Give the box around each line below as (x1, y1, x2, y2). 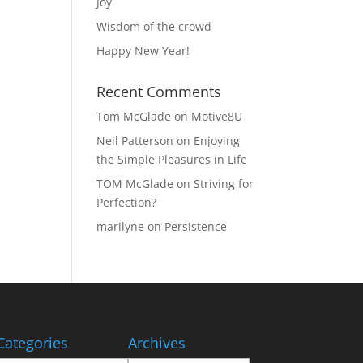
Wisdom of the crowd (96, 19, 212, 34)
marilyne (96, 219, 145, 234)
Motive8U (191, 109, 243, 124)
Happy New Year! (96, 43, 190, 58)
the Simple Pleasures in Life (96, 152, 248, 167)
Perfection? (96, 194, 157, 210)
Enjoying (194, 133, 241, 148)
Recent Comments (96, 82, 222, 101)
